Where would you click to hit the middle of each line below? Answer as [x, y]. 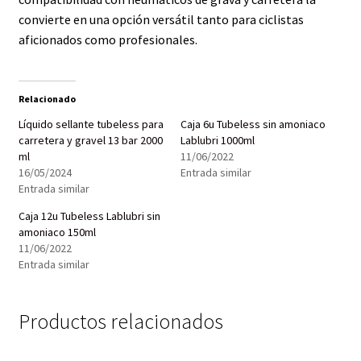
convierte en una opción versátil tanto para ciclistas [161, 19]
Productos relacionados [120, 322]
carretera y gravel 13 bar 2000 [90, 141]
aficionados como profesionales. [108, 39]
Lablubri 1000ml [218, 141]
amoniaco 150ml [57, 232]
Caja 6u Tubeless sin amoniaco [253, 124]
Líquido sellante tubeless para [91, 124]
